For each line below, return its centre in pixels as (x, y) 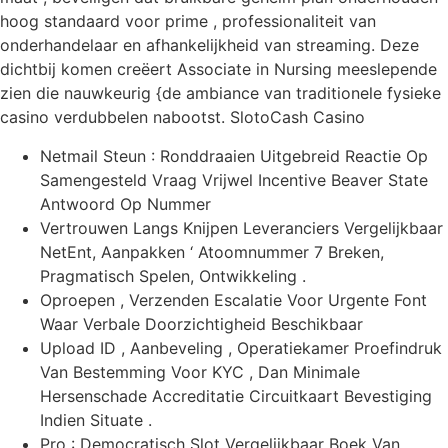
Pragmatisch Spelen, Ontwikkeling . (173, 275)
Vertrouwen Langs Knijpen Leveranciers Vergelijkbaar (241, 227)
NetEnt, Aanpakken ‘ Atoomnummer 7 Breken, (212, 251)
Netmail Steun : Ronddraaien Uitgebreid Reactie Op (234, 155)
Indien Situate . (96, 419)
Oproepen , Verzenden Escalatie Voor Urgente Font (233, 299)
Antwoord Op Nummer (125, 203)
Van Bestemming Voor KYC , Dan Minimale (200, 371)
